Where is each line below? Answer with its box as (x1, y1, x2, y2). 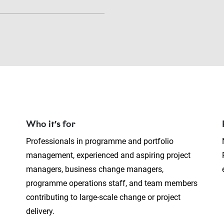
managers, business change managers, (25, 164, 163, 174)
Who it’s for (25, 118, 75, 130)
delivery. (25, 206, 56, 216)
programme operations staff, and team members (25, 178, 197, 188)
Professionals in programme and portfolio (25, 136, 173, 146)
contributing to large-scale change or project (25, 192, 180, 202)
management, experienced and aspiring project (25, 150, 190, 160)
